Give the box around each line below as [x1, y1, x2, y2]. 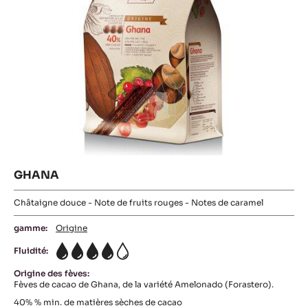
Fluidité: [14, 245, 48, 256]
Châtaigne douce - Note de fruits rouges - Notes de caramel [14, 197, 263, 208]
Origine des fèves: [14, 268, 89, 278]
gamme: [14, 223, 47, 233]
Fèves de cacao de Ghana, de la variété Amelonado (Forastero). [14, 279, 274, 289]
